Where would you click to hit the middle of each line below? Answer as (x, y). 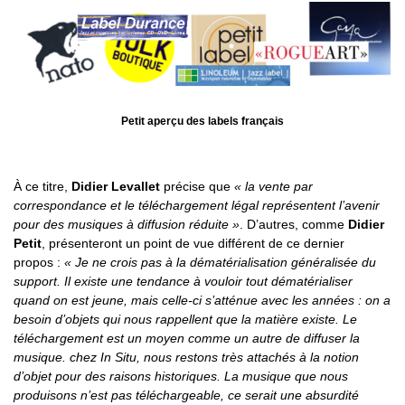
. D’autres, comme (294, 224)
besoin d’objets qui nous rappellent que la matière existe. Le (185, 319)
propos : (39, 262)
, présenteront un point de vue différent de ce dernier (193, 243)
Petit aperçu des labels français (202, 121)
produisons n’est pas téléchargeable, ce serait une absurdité (186, 395)
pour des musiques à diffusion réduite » (127, 224)
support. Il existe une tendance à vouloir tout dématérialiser (183, 281)
